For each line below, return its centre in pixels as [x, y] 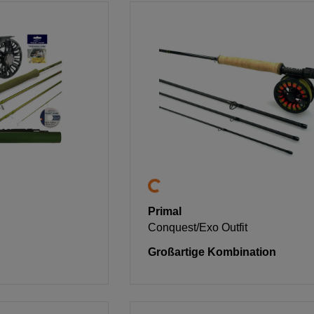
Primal [165, 212]
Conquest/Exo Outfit [198, 228]
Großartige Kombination [212, 252]
